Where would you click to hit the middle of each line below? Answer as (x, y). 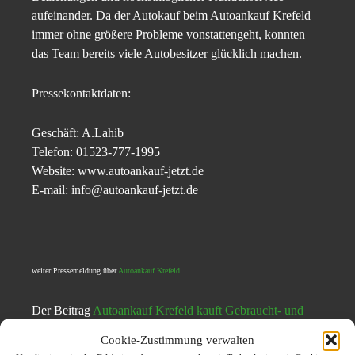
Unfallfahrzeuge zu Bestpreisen (110, 330)
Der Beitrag (62, 311)
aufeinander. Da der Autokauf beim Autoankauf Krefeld (171, 16)
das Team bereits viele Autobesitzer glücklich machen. (167, 54)
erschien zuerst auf (237, 330)
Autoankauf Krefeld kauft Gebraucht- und (198, 311)
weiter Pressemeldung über (75, 271)
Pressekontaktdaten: (81, 94)
